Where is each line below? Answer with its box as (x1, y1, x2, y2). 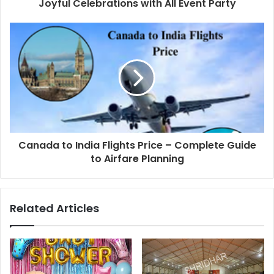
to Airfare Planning (90, 152, 184, 166)
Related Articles (10, 201, 99, 217)
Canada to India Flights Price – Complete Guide (18, 138, 256, 153)
